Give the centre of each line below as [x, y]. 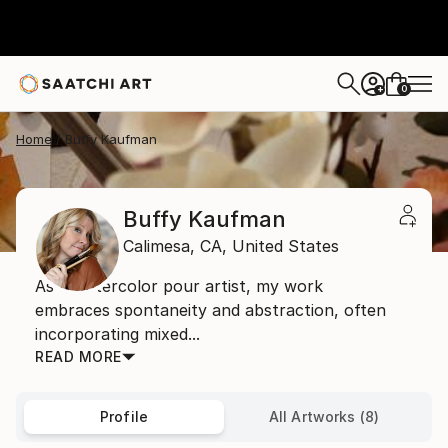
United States [285, 246]
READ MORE [78, 356]
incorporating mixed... [117, 334]
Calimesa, [159, 246]
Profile [124, 416]
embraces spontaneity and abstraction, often [210, 310]
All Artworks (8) [324, 416]
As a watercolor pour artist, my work [179, 286]
